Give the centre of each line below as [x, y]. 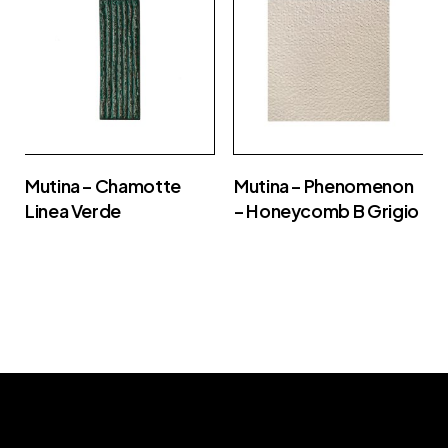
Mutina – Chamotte [103, 185]
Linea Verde [73, 210]
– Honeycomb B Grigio [326, 210]
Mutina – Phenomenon [324, 185]
